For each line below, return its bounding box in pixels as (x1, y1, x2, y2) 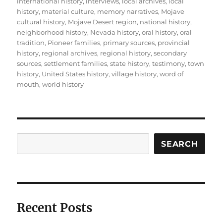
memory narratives (97, 7, 159, 16)
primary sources (103, 39, 155, 47)
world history (42, 80, 84, 89)
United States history (42, 70, 109, 78)
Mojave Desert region (68, 18, 137, 26)
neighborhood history (17, 28, 88, 37)
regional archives (42, 49, 98, 57)
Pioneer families (48, 39, 101, 47)
